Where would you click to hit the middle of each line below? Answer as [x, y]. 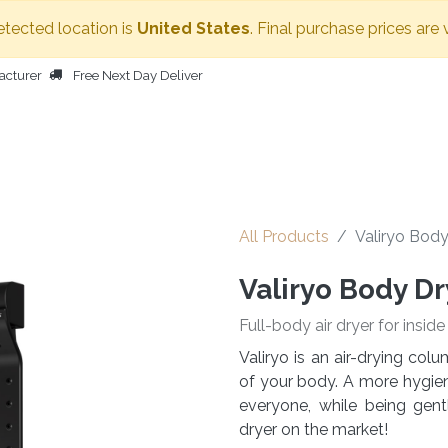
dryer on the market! [313, 429]
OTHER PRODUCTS [280, 157]
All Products [284, 236]
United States [193, 28]
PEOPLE [404, 157]
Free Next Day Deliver [137, 74]
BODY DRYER [153, 157]
